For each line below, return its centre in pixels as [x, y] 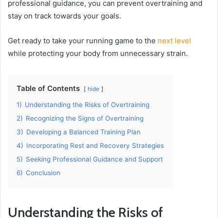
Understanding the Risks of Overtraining [87, 104]
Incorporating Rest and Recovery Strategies [95, 145]
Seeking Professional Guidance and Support [94, 159]
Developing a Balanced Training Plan [83, 132]
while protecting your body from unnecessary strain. [98, 53]
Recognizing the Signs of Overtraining [85, 118]
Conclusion [43, 173]
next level [174, 40]
